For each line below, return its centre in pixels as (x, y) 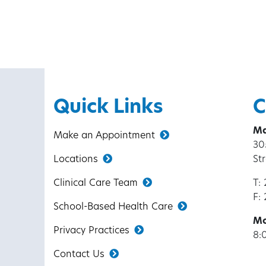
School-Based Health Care (113, 207)
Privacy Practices (91, 231)
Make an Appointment (104, 136)
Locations (75, 159)
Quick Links (108, 108)
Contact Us (79, 254)
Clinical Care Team (95, 183)
